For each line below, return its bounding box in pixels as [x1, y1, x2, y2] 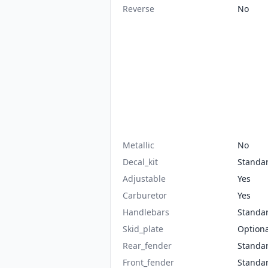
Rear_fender [123, 240, 172, 251]
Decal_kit [123, 156, 158, 167]
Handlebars [123, 206, 169, 218]
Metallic [123, 139, 154, 151]
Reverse [123, 3, 154, 14]
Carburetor [123, 190, 167, 201]
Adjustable [123, 173, 166, 184]
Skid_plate [123, 223, 163, 234]
